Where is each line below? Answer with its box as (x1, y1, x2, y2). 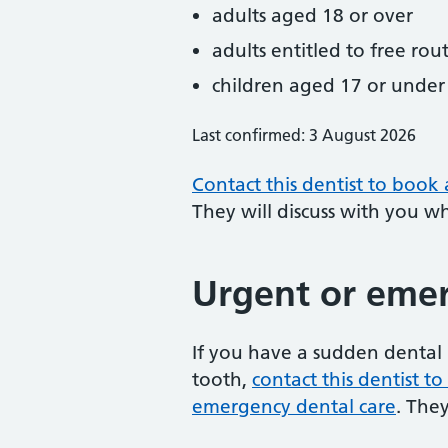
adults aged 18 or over (212, 4, 413, 27)
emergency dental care (192, 395, 396, 418)
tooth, (192, 368, 252, 391)
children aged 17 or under (212, 74, 445, 97)
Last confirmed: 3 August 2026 (192, 125, 416, 145)
